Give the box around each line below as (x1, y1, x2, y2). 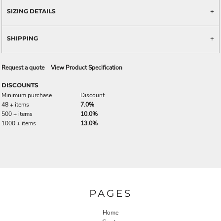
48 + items (1, 100, 29, 109)
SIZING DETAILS (7, 7, 56, 15)
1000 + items (1, 119, 36, 127)
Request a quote (1, 63, 44, 72)
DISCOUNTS (1, 81, 38, 89)
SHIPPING (7, 34, 38, 42)
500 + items (1, 110, 33, 118)
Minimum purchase (1, 91, 52, 99)
